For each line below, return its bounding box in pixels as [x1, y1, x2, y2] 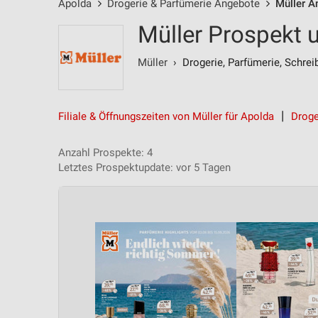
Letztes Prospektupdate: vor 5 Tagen [58, 161, 231, 174]
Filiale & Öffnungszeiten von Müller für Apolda [58, 110, 274, 123]
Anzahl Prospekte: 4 [58, 146, 153, 159]
